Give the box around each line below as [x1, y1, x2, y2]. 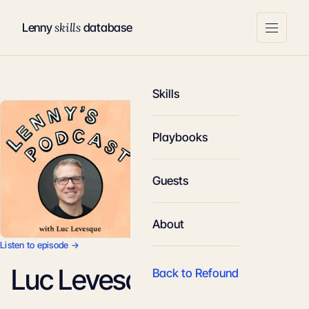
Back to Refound [152, 266, 239, 280]
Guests [152, 174, 188, 188]
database [80, 21, 132, 34]
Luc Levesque [11, 263, 170, 297]
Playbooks [152, 130, 208, 144]
